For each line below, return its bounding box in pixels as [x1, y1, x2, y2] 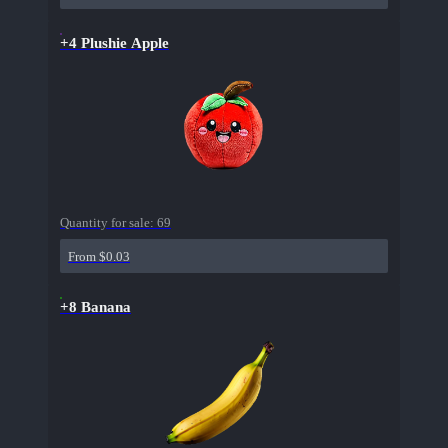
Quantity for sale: [60, 215, 157, 231]
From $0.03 [68, 249, 130, 265]
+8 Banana [60, 299, 131, 316]
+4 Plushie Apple [60, 35, 169, 52]
